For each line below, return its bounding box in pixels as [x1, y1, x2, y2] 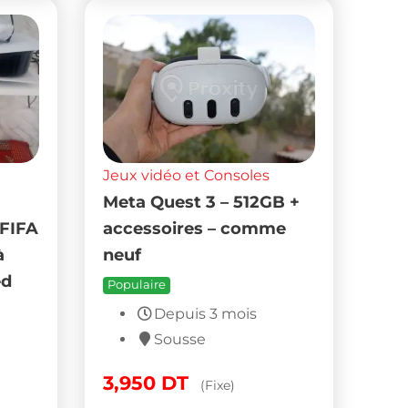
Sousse [154, 331, 207, 349]
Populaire [107, 278, 167, 292]
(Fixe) [200, 377, 236, 394]
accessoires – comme [103, 219, 287, 239]
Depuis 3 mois [154, 305, 258, 323]
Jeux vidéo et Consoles [103, 167, 270, 185]
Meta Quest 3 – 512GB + [103, 192, 301, 212]
